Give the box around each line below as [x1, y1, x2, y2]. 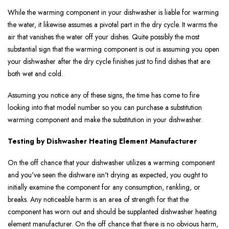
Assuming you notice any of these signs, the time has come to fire [8, 90, 199, 101]
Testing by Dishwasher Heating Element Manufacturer [8, 136, 197, 147]
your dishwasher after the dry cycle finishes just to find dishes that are [8, 56, 210, 67]
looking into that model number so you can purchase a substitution [8, 102, 202, 113]
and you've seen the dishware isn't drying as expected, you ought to [8, 170, 208, 180]
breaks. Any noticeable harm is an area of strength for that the [8, 194, 189, 205]
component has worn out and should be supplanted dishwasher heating [8, 207, 217, 217]
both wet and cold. [8, 68, 63, 79]
